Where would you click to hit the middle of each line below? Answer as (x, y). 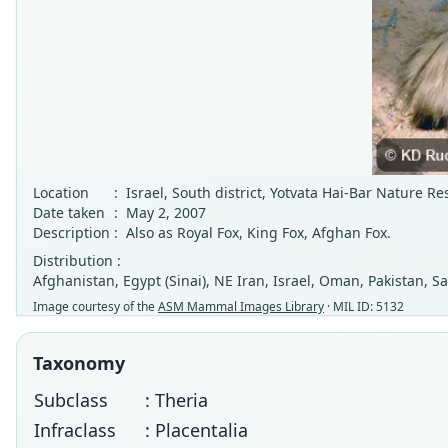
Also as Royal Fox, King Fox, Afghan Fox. (258, 232)
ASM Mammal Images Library (241, 306)
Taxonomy (79, 363)
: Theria (176, 400)
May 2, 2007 (166, 212)
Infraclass (75, 430)
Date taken (69, 212)
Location (61, 192)
